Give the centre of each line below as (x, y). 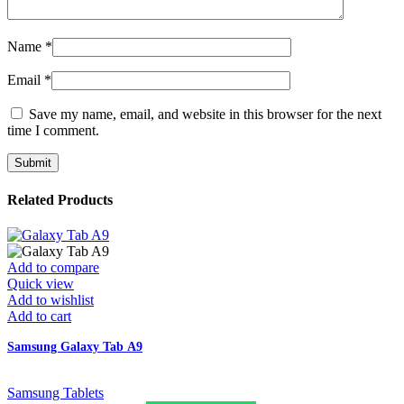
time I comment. (53, 131)
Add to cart (39, 316)
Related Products (60, 199)
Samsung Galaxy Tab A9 (75, 346)
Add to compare (53, 267)
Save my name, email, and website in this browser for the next (205, 115)
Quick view (41, 283)
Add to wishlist (50, 299)
